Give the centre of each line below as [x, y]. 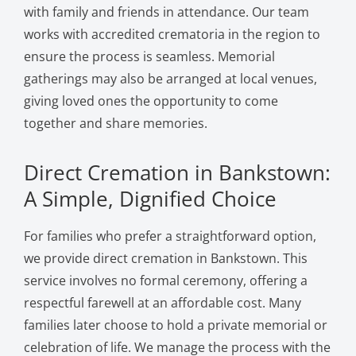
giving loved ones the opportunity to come [151, 101]
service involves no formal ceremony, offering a [165, 280]
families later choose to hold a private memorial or [175, 325]
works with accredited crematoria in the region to [172, 34]
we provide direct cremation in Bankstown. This [165, 258]
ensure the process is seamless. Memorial [149, 56]
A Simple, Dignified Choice [150, 198]
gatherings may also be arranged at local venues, [170, 78]
